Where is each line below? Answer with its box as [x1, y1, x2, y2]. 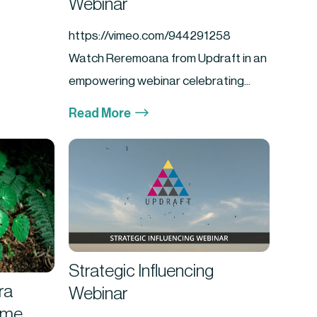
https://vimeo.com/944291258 [69, 29, 231, 42]
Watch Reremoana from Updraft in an [69, 52, 267, 64]
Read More [69, 107, 132, 120]
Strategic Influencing [69, 262, 214, 280]
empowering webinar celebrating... [69, 74, 251, 87]
